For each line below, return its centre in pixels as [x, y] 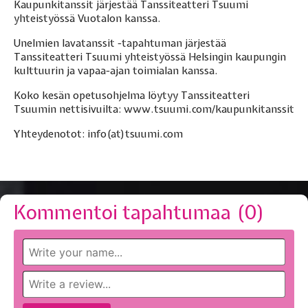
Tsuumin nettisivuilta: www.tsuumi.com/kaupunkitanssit [154, 110]
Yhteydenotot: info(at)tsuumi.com [98, 134]
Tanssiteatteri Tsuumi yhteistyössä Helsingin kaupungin [150, 57]
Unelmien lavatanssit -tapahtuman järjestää [120, 44]
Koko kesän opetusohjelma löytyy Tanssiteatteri [132, 96]
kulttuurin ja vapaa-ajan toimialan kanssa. [116, 71]
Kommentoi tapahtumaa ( [129, 213]
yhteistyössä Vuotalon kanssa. [87, 19]
